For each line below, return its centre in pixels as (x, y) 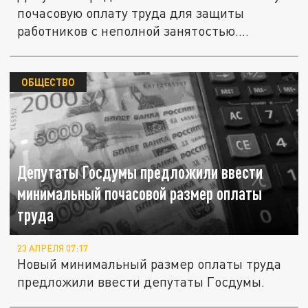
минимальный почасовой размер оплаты (140, 193)
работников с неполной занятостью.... (133, 31)
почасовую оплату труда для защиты (131, 13)
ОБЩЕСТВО (48, 82)
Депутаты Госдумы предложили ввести (140, 172)
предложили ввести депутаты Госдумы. (141, 282)
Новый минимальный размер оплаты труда (150, 264)
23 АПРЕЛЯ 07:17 (53, 249)
